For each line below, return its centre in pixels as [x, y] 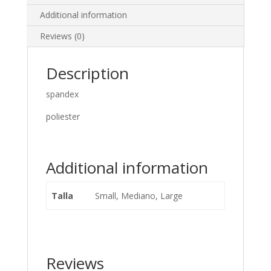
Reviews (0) [62, 36]
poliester [63, 116]
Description [87, 73]
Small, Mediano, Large [139, 196]
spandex [62, 94]
